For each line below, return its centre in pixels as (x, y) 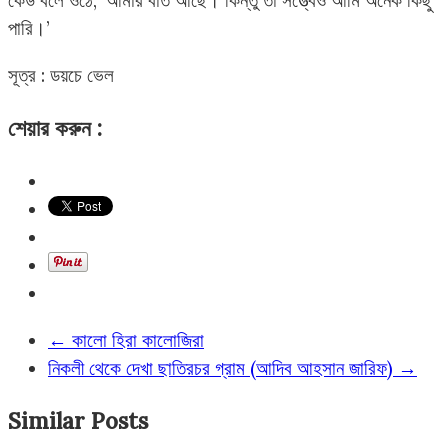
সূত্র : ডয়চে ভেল (61, 74)
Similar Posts (78, 421)
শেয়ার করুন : (55, 128)
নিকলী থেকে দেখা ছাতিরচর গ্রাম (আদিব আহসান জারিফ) (223, 367)
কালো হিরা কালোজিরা (135, 339)
